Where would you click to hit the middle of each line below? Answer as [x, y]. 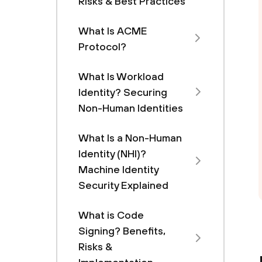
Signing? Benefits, [122, 231]
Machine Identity [118, 169]
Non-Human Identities [131, 108]
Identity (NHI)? [112, 154]
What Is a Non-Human [130, 138]
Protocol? [102, 46]
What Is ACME [113, 31]
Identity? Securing [123, 92]
